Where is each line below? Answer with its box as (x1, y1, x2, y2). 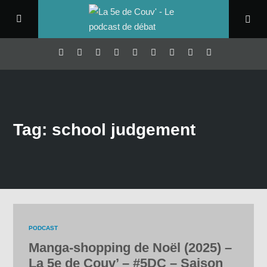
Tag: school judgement (13, 119, 196, 139)
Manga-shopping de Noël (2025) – (29, 240, 232, 256)
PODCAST (29, 225, 58, 232)
